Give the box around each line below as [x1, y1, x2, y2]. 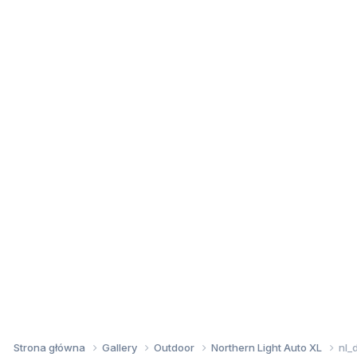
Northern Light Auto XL [211, 340, 324, 354]
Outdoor [154, 340, 197, 354]
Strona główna [14, 340, 88, 354]
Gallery [102, 340, 139, 354]
